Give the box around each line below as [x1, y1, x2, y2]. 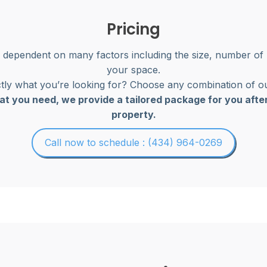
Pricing [107, 18, 160, 40]
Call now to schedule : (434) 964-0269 [45, 136, 222, 148]
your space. [107, 64, 160, 76]
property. [111, 108, 156, 120]
